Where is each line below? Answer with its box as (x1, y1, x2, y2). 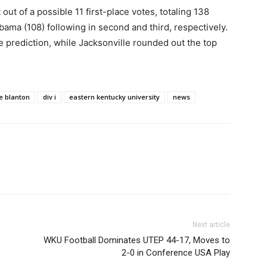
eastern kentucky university (69, 92, 160, 101)
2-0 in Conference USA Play (122, 247, 230, 258)
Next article (193, 220, 230, 229)
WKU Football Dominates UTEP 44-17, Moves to (44, 234, 230, 246)
